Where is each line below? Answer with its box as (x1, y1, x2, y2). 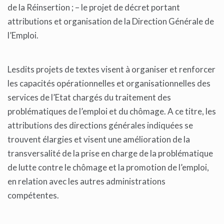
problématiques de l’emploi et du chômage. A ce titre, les (7, 106, 216, 117)
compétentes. (7, 190, 60, 201)
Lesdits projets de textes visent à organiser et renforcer (7, 64, 215, 75)
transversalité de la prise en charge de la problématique (7, 148, 213, 159)
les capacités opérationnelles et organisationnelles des (7, 78, 210, 89)
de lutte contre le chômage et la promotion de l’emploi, (7, 162, 209, 173)
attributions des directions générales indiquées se (7, 120, 193, 131)
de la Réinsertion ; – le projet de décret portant (7, 2, 180, 13)
